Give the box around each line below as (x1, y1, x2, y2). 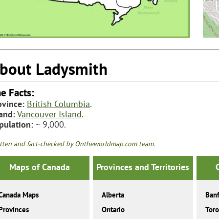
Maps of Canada (9, 161, 70, 173)
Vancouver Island (17, 108, 82, 120)
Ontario (102, 205, 125, 215)
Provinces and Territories (96, 161, 190, 173)
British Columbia (27, 98, 90, 109)
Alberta (102, 190, 125, 200)
